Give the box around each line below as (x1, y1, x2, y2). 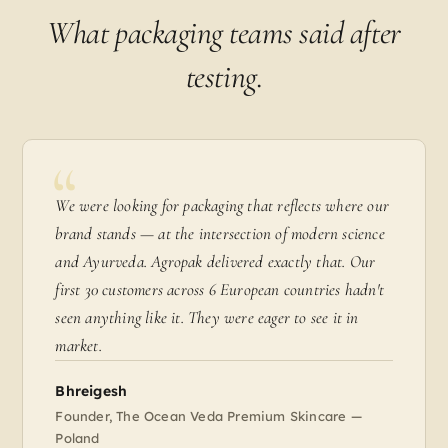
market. (55, 335, 102, 357)
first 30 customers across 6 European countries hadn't (55, 279, 384, 301)
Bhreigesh (55, 382, 128, 401)
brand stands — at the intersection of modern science (55, 223, 385, 245)
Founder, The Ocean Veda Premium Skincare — (55, 408, 362, 425)
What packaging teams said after (47, 13, 401, 53)
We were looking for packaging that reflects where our (55, 195, 389, 217)
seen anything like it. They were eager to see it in (55, 307, 359, 329)
